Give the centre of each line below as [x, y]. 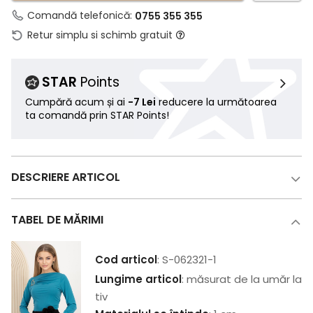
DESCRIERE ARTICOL [66, 177]
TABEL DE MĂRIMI [57, 220]
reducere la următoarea [216, 102]
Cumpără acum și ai [77, 102]
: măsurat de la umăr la [242, 279]
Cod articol [126, 260]
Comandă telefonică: [81, 16]
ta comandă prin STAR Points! [97, 116]
